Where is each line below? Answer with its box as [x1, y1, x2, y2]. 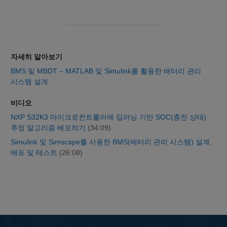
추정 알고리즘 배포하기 [11, 123, 88, 132]
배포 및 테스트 [11, 148, 59, 157]
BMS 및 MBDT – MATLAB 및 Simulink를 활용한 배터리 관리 [11, 66, 201, 75]
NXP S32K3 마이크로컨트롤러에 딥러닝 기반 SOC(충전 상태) [11, 112, 206, 121]
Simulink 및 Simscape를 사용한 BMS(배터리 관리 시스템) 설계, [11, 137, 212, 146]
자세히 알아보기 [11, 52, 62, 61]
